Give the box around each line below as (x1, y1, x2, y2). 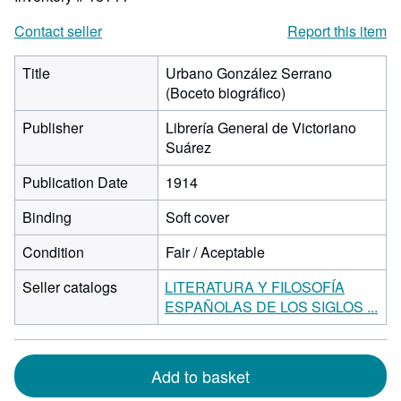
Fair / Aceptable (166, 242, 265, 262)
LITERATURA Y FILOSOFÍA (165, 277, 345, 297)
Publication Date (22, 172, 128, 192)
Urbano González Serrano (166, 63, 332, 83)
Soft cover (166, 207, 229, 227)
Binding (22, 207, 72, 227)
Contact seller (14, 21, 102, 41)
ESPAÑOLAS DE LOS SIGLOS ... (165, 296, 378, 317)
